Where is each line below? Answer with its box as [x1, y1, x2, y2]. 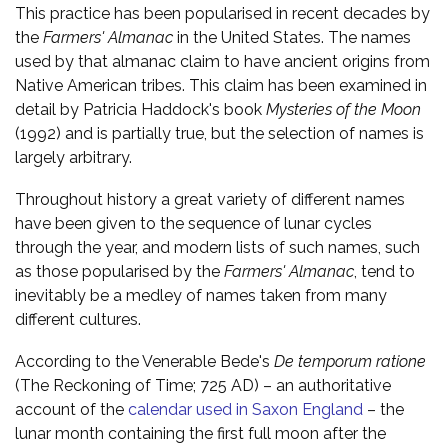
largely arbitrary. [15, 147, 132, 167]
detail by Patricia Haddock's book [15, 99, 266, 119]
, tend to [354, 261, 415, 281]
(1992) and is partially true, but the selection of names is [15, 123, 424, 143]
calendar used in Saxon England [128, 399, 363, 419]
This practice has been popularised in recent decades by [15, 3, 430, 23]
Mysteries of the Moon [266, 99, 421, 119]
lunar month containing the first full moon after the [15, 423, 386, 443]
